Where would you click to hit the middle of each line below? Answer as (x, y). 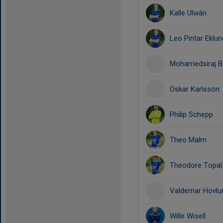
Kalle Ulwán (188, 13)
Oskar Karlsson (195, 89)
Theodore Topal (196, 165)
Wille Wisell (188, 216)
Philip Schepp (191, 114)
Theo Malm (188, 140)
